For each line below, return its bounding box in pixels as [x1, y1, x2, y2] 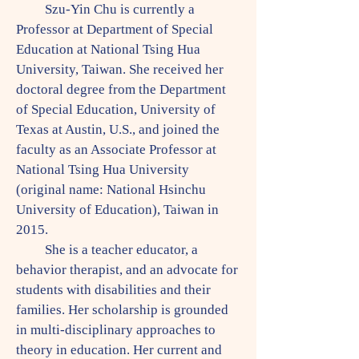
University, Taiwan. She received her [16, 62, 224, 77]
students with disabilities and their [16, 282, 211, 297]
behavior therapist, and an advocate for [16, 262, 238, 277]
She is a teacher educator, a [16, 242, 198, 257]
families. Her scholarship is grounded [16, 302, 228, 317]
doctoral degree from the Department [16, 82, 226, 97]
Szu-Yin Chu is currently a [16, 2, 195, 17]
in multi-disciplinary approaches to [16, 322, 216, 337]
